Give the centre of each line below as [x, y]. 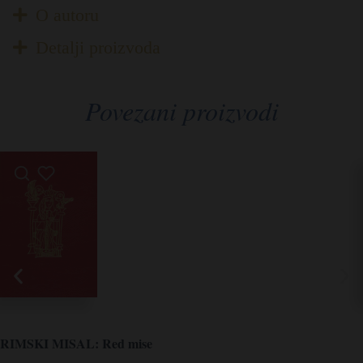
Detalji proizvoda [98, 47]
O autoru [67, 15]
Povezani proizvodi [181, 110]
